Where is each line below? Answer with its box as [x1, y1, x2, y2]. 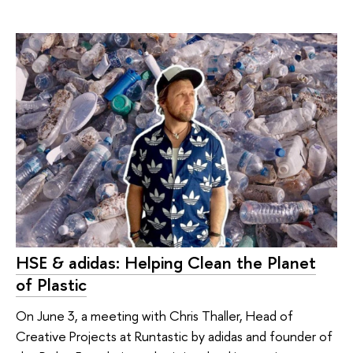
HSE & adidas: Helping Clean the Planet [16, 250, 316, 274]
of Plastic [16, 272, 87, 296]
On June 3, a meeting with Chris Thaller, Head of [16, 307, 293, 325]
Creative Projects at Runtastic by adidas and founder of [16, 327, 333, 346]
